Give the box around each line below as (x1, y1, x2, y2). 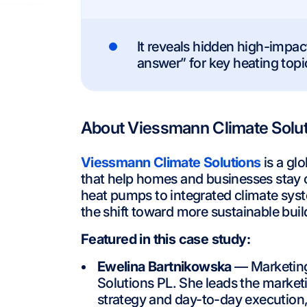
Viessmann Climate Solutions (80, 154, 261, 171)
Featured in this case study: (80, 231, 250, 247)
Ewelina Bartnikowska (97, 258, 232, 275)
